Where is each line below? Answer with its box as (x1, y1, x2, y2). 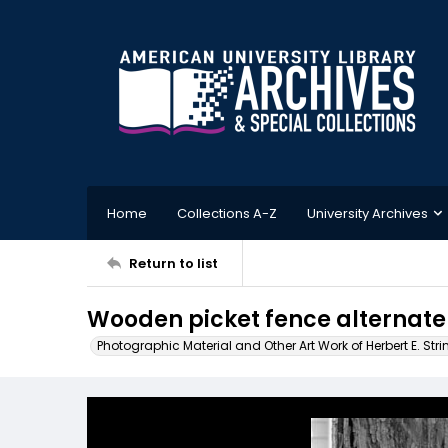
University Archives (307, 203, 428, 223)
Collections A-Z (177, 203, 277, 223)
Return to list (129, 253, 218, 273)
